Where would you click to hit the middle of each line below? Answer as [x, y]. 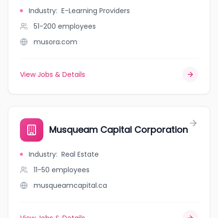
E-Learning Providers [96, 11]
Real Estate [80, 154]
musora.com [55, 42]
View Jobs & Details [53, 74]
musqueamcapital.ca [70, 185]
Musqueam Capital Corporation [118, 130]
